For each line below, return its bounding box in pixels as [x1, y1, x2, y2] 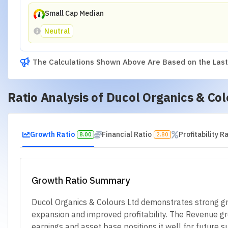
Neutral [44, 26, 70, 36]
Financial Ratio [101, 129, 152, 139]
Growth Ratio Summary [32, 174, 130, 186]
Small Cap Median [44, 9, 104, 18]
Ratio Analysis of [8, 89, 106, 105]
